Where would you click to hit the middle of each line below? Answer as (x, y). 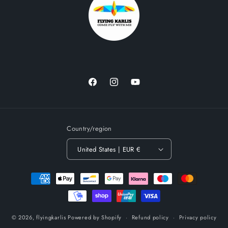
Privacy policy (198, 217)
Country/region (89, 129)
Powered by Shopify (95, 217)
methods (33, 187)
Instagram (124, 87)
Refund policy (150, 217)
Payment (32, 174)
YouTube (144, 87)
